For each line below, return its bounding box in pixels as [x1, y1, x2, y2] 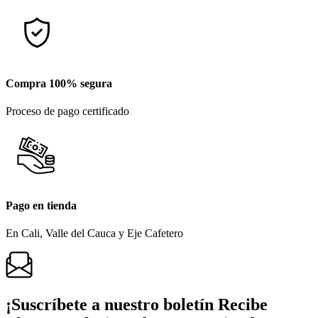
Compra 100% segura [6, 77, 112, 89]
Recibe [218, 295, 268, 314]
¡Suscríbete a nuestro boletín [6, 295, 218, 314]
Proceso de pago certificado [6, 104, 129, 117]
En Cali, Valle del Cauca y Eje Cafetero [6, 227, 183, 240]
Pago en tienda [6, 199, 77, 212]
